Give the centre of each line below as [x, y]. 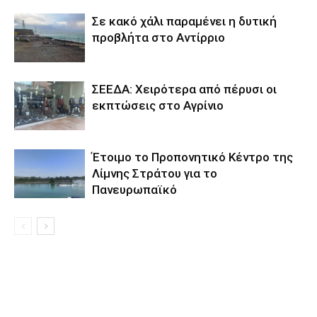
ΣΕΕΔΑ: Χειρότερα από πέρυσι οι [184, 89]
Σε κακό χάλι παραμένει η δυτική [184, 21]
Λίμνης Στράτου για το [155, 173]
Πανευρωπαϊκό [134, 189]
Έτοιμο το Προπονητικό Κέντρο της [192, 157]
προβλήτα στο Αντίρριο [158, 37]
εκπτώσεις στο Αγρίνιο [158, 105]
